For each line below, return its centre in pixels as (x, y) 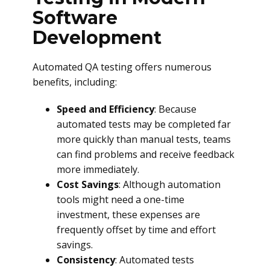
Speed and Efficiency (105, 109)
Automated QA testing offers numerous (122, 67)
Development (97, 38)
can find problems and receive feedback (146, 154)
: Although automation (170, 184)
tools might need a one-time (121, 199)
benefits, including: (75, 82)
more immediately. (98, 169)
